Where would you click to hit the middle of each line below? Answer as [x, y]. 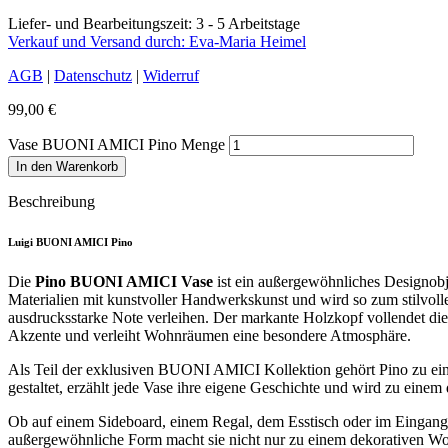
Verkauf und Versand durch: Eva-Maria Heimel [157, 41]
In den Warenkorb [67, 166]
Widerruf [171, 75]
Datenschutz [93, 75]
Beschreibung [51, 201]
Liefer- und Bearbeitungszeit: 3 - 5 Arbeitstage [154, 23]
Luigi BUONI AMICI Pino [70, 241]
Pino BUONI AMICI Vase [124, 281]
